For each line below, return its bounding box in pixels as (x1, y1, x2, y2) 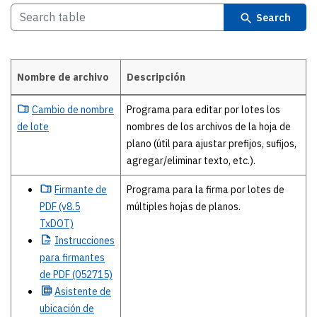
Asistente (54, 284, 98, 298)
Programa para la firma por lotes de (127, 183, 284, 196)
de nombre (65, 103, 114, 116)
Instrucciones (54, 234, 115, 247)
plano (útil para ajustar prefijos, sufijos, (127, 137, 296, 150)
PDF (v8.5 (40, 200, 80, 213)
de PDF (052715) (40, 267, 113, 281)
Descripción (127, 70, 185, 83)
